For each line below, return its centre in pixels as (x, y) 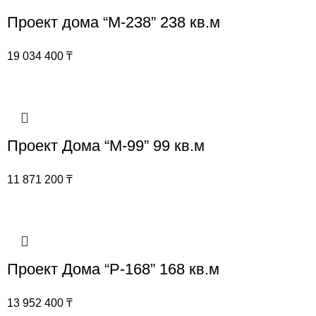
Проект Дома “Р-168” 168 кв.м (113, 269)
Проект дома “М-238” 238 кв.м (114, 23)
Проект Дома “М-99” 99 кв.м (106, 146)
